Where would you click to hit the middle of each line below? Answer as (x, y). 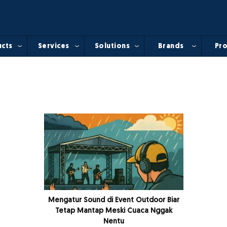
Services (53, 46)
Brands (171, 46)
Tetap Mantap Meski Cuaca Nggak (113, 211)
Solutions (112, 46)
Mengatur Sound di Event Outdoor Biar (113, 201)
